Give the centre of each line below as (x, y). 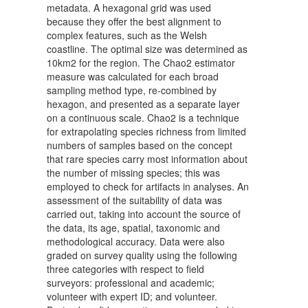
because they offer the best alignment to (134, 22)
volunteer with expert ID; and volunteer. (132, 297)
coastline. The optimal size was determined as (147, 49)
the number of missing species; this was (133, 173)
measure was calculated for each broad (133, 77)
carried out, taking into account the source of (144, 214)
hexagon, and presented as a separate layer (143, 104)
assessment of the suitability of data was (134, 200)
